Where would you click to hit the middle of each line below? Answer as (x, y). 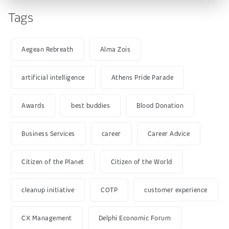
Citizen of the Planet (53, 162)
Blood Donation (160, 106)
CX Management (47, 218)
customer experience (176, 190)
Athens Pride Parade (142, 78)
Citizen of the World (141, 162)
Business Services (48, 134)
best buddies (90, 106)
